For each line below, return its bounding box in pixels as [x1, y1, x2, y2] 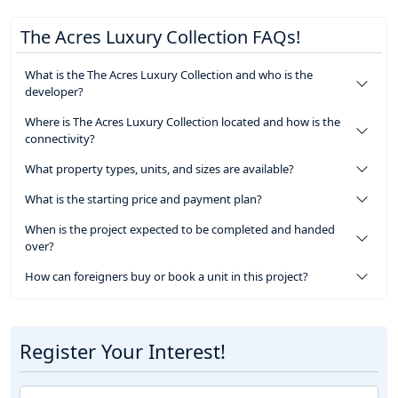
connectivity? [25, 131, 95, 147]
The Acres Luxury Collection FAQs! [20, 25, 300, 50]
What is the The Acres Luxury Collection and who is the [25, 67, 313, 84]
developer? [25, 84, 84, 100]
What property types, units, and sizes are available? [25, 161, 294, 178]
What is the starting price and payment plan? [25, 191, 262, 208]
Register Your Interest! [20, 338, 226, 365]
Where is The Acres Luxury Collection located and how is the [25, 114, 221, 131]
